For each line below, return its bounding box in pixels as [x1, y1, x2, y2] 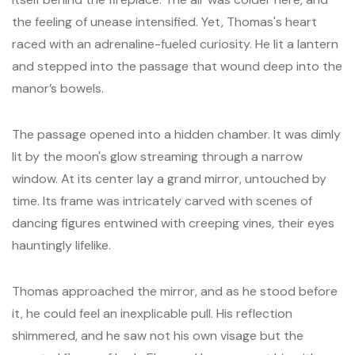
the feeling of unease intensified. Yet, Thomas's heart [12, 13, 317, 30]
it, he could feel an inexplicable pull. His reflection [12, 305, 292, 322]
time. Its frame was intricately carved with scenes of [12, 193, 312, 209]
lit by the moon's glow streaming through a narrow [12, 148, 303, 165]
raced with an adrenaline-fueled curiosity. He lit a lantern [12, 36, 338, 52]
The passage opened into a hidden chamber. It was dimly [12, 126, 341, 143]
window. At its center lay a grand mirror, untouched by [12, 170, 326, 187]
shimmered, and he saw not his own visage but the [12, 327, 303, 344]
